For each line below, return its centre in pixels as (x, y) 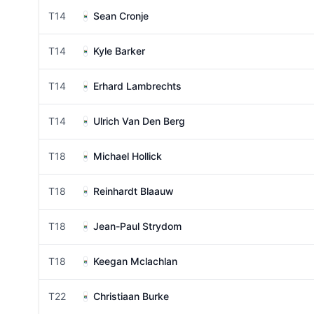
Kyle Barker (119, 51)
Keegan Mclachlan (135, 261)
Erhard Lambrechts (137, 86)
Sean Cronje (121, 16)
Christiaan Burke (131, 296)
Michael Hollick (128, 156)
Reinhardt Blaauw (134, 191)
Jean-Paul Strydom (137, 226)
